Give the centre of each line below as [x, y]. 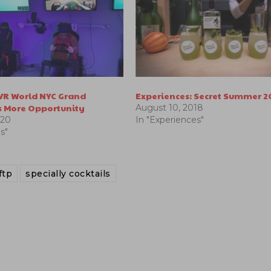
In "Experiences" [170, 119]
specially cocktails [68, 173]
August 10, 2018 [170, 107]
